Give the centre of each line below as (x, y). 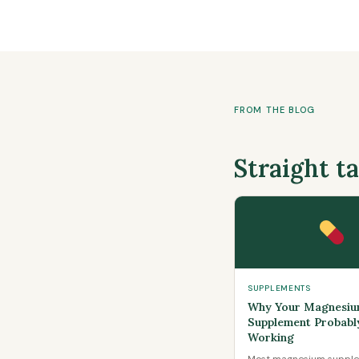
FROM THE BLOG (275, 110)
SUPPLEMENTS (279, 288)
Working (271, 337)
